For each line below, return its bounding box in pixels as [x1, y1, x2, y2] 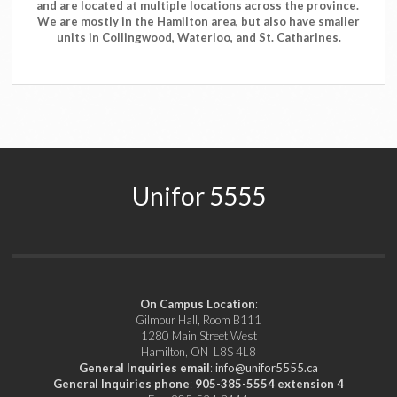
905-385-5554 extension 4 [195, 377, 344, 392]
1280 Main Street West [140, 329, 257, 344]
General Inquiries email [79, 361, 210, 376]
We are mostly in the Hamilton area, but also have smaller [37, 14, 360, 29]
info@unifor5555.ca [215, 361, 318, 376]
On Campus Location [139, 297, 255, 312]
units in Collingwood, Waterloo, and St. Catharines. [56, 30, 341, 45]
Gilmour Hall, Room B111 [136, 313, 261, 328]
